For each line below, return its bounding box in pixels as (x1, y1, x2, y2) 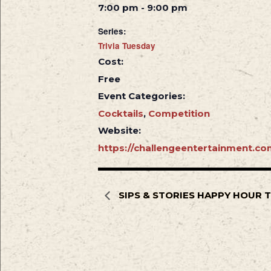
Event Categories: (97, 90, 185, 102)
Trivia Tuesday (97, 39, 155, 51)
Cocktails (97, 107, 143, 119)
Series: (97, 25, 126, 37)
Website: (97, 124, 141, 136)
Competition (148, 107, 210, 119)
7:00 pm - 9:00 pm (97, 1, 188, 13)
